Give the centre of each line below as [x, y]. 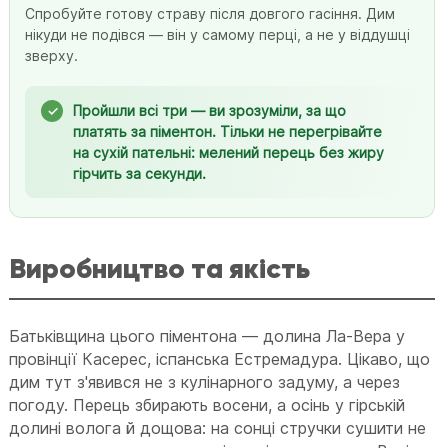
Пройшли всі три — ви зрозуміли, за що [210, 110]
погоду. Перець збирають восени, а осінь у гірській [207, 404]
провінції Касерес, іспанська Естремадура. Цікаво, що [220, 358]
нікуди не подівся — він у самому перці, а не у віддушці [218, 34]
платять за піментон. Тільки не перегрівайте [228, 131]
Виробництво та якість [160, 268]
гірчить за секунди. [140, 173]
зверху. [52, 55]
